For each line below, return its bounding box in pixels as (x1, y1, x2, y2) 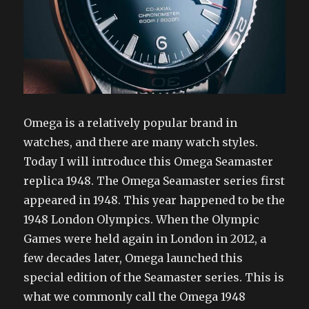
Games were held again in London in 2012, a (23, 232, 267, 246)
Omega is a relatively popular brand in (23, 116, 238, 130)
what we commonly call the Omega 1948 (23, 290, 246, 304)
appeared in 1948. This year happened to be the (23, 193, 286, 208)
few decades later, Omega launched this (23, 251, 243, 266)
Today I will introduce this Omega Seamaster (23, 154, 274, 169)
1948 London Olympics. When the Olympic (23, 212, 260, 227)
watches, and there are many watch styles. (23, 135, 259, 150)
